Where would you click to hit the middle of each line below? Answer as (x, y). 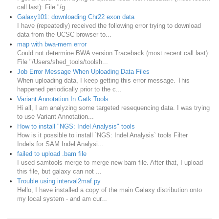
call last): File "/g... (44, 7)
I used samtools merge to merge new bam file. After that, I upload (110, 162)
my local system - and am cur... (62, 198)
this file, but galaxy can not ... (59, 171)
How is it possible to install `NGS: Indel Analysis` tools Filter (102, 135)
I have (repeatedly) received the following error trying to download (109, 25)
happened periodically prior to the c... (69, 89)
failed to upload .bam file (52, 153)
